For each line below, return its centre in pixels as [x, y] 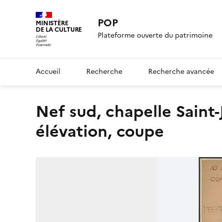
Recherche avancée [181, 71]
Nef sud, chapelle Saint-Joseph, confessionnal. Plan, [42, 111]
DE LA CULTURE [59, 29]
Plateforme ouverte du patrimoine [155, 36]
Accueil [48, 71]
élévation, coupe [100, 131]
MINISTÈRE [52, 23]
